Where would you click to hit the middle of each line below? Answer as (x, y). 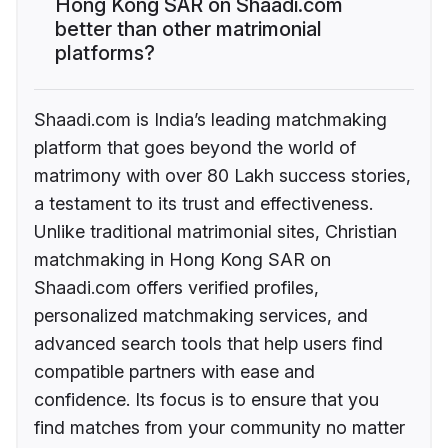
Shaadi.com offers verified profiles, (176, 287)
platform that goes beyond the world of (195, 147)
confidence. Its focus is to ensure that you (206, 399)
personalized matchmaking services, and (201, 315)
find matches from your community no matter (219, 427)
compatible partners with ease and (174, 371)
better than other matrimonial (188, 28)
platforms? (105, 52)
